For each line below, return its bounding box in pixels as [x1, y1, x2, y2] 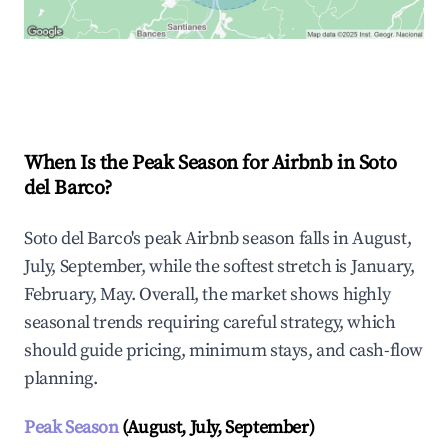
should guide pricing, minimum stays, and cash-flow [24, 339, 424, 363]
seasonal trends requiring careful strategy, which [24, 311, 396, 335]
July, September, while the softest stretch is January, [24, 255, 415, 279]
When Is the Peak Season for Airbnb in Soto [24, 151, 397, 177]
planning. [24, 367, 98, 391]
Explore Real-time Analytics [56, 70, 262, 93]
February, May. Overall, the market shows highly [24, 283, 391, 307]
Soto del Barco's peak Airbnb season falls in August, [24, 227, 412, 251]
